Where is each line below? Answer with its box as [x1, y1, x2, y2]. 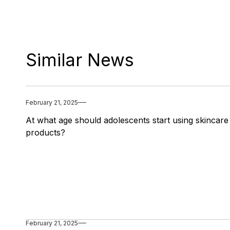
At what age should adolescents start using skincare [26, 114, 228, 125]
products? [26, 127, 65, 138]
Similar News [26, 49, 134, 70]
